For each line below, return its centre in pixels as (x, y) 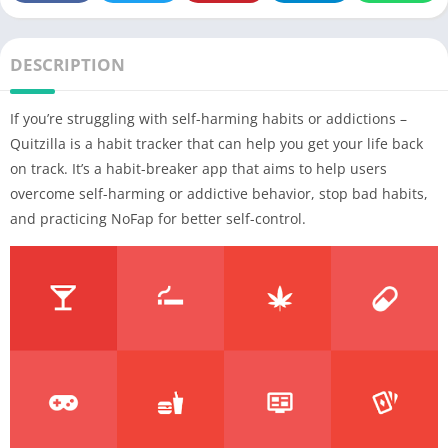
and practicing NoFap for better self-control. (158, 218)
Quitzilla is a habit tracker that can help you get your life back (216, 143)
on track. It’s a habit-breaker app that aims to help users (198, 168)
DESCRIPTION (67, 64)
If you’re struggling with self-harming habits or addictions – (208, 118)
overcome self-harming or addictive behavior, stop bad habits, (219, 193)
